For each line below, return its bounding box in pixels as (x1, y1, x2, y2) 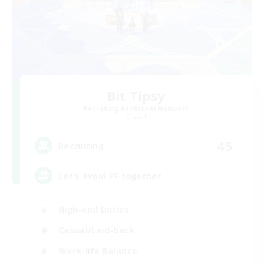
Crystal (126, 113, 147, 121)
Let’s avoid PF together (58, 170, 161, 181)
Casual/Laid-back (58, 224, 135, 236)
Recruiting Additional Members (83, 104, 189, 113)
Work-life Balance (58, 245, 138, 256)
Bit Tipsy (107, 87, 166, 105)
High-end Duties (58, 203, 130, 215)
